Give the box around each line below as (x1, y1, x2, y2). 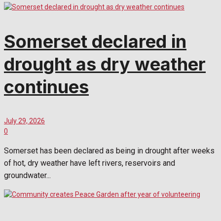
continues (4, 75, 89, 98)
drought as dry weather (4, 53, 206, 75)
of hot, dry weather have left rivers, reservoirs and (4, 158, 175, 168)
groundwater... (4, 170, 51, 180)
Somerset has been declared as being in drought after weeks (4, 146, 215, 155)
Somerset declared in (4, 30, 186, 52)
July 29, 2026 (4, 116, 45, 125)
